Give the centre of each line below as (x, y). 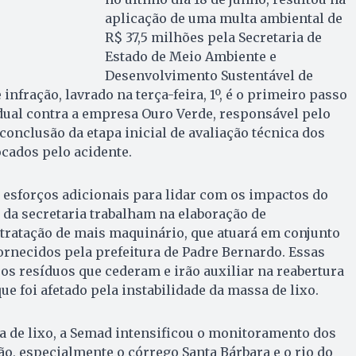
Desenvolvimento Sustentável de (209, 76)
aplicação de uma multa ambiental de (223, 19)
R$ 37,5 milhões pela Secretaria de (213, 38)
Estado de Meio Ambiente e (190, 57)
